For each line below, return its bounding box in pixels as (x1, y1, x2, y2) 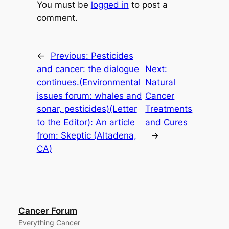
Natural (145, 77, 176, 88)
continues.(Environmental (36, 77, 141, 88)
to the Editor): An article (36, 117, 135, 128)
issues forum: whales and (36, 90, 142, 101)
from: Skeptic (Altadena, (36, 130, 136, 141)
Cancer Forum (18, 205, 77, 216)
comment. (36, 13, 78, 24)
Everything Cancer (18, 218, 80, 227)
